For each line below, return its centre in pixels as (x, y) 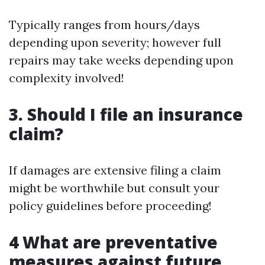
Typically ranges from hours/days (104, 25)
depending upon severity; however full (115, 43)
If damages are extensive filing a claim (115, 170)
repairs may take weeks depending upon (121, 60)
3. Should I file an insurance (126, 114)
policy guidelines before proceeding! (110, 206)
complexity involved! (67, 78)
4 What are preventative (113, 242)
